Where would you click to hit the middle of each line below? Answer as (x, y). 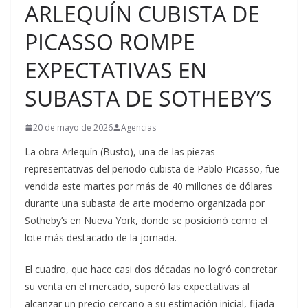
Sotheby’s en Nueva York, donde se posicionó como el (146, 220)
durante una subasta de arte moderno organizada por (145, 203)
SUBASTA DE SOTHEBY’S (148, 98)
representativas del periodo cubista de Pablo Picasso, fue (152, 169)
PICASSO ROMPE (110, 42)
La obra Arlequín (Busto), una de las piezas (120, 152)
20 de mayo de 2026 (73, 128)
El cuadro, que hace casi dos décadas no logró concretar (151, 269)
